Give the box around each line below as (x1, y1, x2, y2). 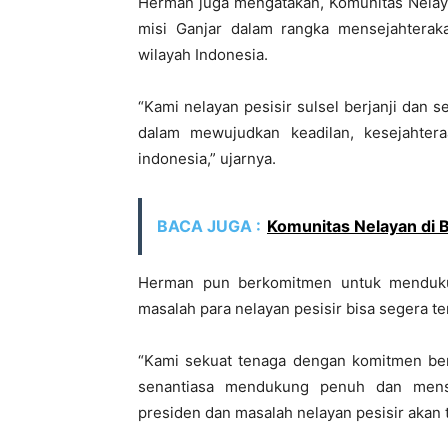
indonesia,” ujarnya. (138, 149, 276, 169)
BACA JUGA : (157, 216, 261, 237)
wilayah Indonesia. (138, 45, 268, 65)
